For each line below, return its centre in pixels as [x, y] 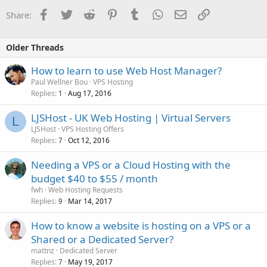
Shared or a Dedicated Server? [102, 239]
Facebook [69, 13]
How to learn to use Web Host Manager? [126, 70]
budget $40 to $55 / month [94, 178]
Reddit [108, 13]
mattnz [43, 250]
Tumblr [155, 13]
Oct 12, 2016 [89, 140]
